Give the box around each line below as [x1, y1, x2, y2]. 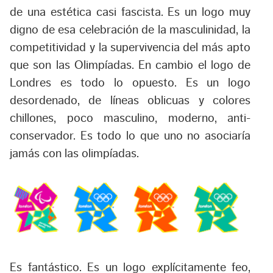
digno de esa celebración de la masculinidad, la [10, 24, 250, 37]
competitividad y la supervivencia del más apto [10, 41, 250, 54]
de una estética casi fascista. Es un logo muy [10, 6, 250, 19]
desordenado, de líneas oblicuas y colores [10, 94, 250, 107]
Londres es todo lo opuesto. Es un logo [10, 77, 250, 90]
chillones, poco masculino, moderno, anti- [10, 112, 250, 125]
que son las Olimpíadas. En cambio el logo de [10, 59, 250, 72]
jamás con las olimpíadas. [10, 147, 139, 160]
